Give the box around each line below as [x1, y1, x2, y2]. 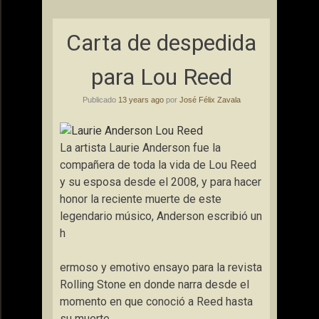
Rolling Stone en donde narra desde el [60, 278, 249, 291]
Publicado [82, 95, 118, 104]
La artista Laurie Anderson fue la [60, 141, 221, 155]
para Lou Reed [90, 63, 232, 90]
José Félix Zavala [179, 95, 241, 104]
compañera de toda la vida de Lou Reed [60, 158, 256, 172]
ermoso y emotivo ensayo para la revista [60, 261, 262, 274]
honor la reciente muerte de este [60, 192, 221, 206]
